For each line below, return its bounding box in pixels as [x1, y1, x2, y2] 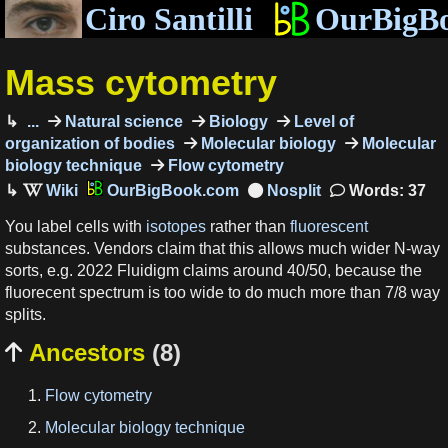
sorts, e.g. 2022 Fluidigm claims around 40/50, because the [5, 262, 422, 280]
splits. [5, 306, 46, 324]
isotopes [146, 218, 206, 236]
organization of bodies [5, 134, 175, 152]
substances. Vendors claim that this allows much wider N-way [5, 240, 440, 258]
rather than [206, 218, 290, 236]
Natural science [60, 112, 183, 130]
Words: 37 [344, 181, 426, 199]
